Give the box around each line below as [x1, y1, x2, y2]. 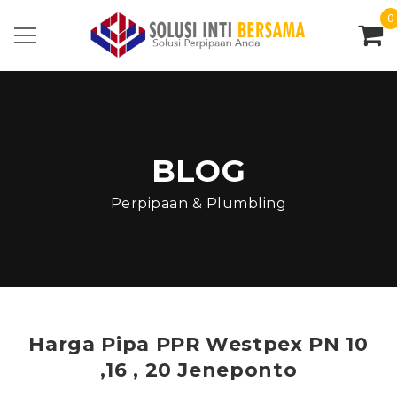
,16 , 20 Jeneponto [99, 358, 298, 382]
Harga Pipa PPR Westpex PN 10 [28, 332, 369, 356]
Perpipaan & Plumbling [110, 195, 287, 212]
